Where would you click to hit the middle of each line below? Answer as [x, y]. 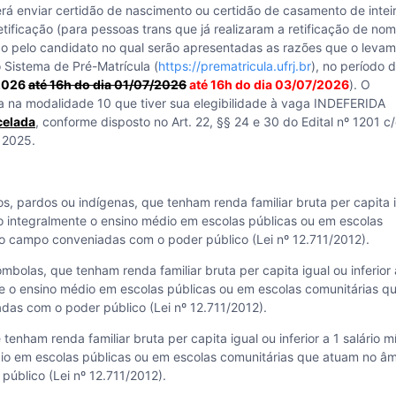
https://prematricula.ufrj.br [235, 66]
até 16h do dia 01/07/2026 [107, 84]
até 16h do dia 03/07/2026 [269, 84]
